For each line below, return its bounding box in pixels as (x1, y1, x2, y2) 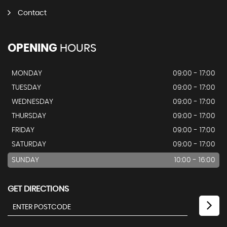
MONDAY (12, 70, 42, 78)
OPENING (8, 43, 57, 54)
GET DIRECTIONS (8, 185, 69, 194)
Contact (18, 10, 47, 17)
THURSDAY (12, 112, 46, 120)
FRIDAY (12, 127, 34, 134)
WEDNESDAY (12, 98, 53, 106)
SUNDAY (12, 157, 39, 164)
